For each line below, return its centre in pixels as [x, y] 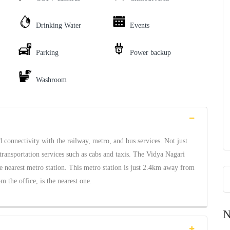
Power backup [150, 53]
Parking [47, 53]
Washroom [51, 80]
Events [139, 26]
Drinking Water [59, 26]
